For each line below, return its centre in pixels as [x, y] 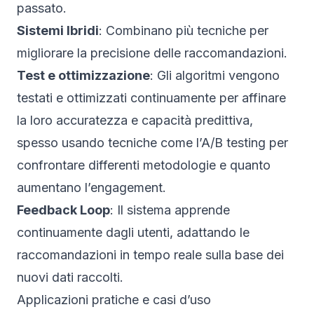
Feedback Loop [63, 210]
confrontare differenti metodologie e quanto [144, 165]
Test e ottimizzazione [83, 75]
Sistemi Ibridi [58, 30]
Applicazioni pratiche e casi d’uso [114, 299]
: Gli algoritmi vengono [215, 75]
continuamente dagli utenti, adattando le [133, 232]
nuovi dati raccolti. [70, 277]
